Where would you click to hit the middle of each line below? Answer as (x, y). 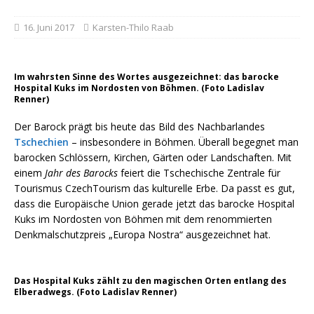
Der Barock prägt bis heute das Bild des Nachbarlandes (139, 127)
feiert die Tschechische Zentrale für (199, 173)
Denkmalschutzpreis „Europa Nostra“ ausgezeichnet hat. (142, 235)
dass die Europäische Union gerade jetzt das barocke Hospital (154, 204)
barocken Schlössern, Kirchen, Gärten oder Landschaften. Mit (153, 158)
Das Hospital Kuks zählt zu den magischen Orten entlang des (150, 281)
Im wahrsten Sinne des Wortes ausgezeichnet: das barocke (146, 77)
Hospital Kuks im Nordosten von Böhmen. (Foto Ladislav (139, 88)
